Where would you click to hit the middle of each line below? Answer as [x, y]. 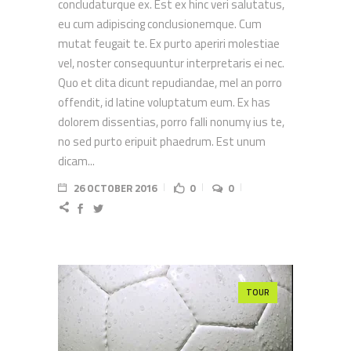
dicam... [76, 161]
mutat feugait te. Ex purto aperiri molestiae [169, 44]
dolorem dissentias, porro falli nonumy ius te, [171, 122]
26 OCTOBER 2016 [115, 188]
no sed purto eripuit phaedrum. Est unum [162, 142]
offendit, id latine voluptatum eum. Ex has [164, 103]
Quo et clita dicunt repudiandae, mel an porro [170, 83]
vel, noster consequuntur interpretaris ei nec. [171, 63]
